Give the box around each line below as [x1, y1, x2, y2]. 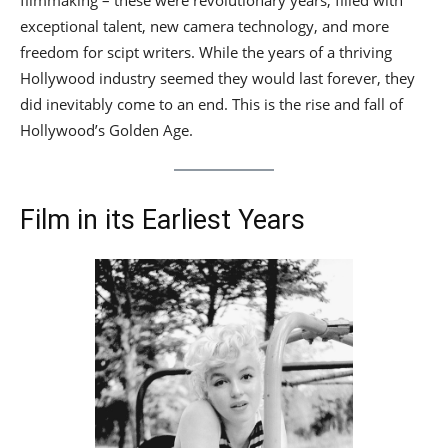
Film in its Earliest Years [20, 204, 305, 236]
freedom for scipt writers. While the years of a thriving [20, 42, 392, 62]
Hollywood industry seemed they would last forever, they [20, 68, 415, 88]
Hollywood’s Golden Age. [20, 120, 193, 140]
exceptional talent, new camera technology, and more [20, 16, 389, 36]
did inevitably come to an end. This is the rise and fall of [20, 94, 403, 114]
